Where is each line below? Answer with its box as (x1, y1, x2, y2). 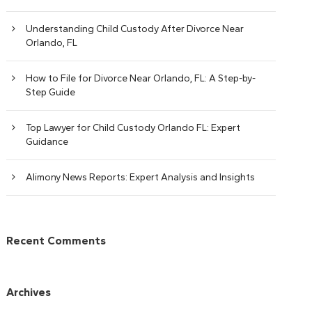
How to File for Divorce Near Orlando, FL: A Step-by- (26, 72, 256, 84)
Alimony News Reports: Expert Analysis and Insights (26, 171, 256, 183)
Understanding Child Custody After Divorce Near (26, 23, 244, 35)
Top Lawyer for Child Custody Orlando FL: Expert (26, 122, 241, 134)
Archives (6, 286, 52, 299)
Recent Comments (6, 234, 107, 247)
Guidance (26, 136, 69, 148)
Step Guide (26, 86, 76, 98)
